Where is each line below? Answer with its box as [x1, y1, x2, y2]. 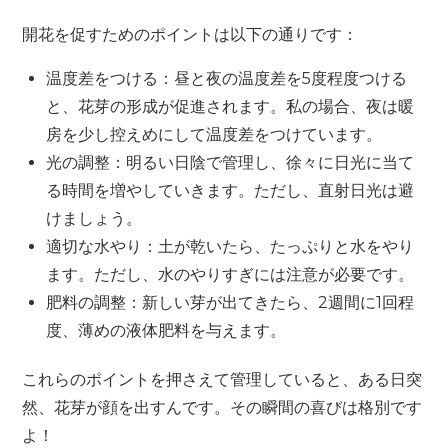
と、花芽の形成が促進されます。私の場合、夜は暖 [46, 97, 415, 117]
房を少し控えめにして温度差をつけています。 [46, 125, 383, 145]
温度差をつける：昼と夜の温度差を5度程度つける [46, 69, 408, 89]
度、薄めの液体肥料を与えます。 [46, 321, 287, 341]
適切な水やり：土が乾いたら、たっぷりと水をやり [46, 237, 415, 257]
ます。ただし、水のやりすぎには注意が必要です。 [46, 265, 415, 285]
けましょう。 [46, 209, 143, 229]
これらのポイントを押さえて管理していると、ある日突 [22, 370, 423, 390]
